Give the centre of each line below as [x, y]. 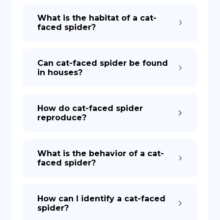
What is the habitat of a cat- [97, 18]
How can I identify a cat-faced [101, 199]
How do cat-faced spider [90, 108]
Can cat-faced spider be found [103, 63]
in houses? [60, 72]
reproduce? [62, 118]
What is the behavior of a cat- [101, 153]
